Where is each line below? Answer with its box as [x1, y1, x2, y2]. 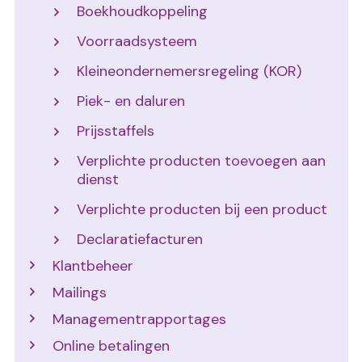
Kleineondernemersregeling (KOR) [77, 61, 301, 82]
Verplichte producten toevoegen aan [77, 151, 326, 171]
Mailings [53, 283, 107, 303]
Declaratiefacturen [77, 229, 203, 250]
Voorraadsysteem [77, 32, 197, 52]
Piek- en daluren [77, 91, 185, 112]
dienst [77, 170, 119, 190]
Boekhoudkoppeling [77, 2, 208, 22]
